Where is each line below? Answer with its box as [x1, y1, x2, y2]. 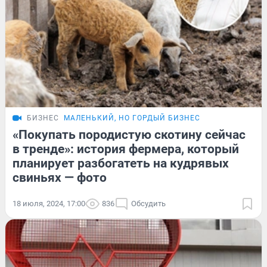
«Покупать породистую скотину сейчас [13, 128, 246, 142]
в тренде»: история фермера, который [13, 142, 239, 157]
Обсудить [131, 199, 166, 209]
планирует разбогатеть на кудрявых [13, 156, 229, 171]
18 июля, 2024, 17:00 [13, 199, 85, 209]
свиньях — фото [13, 170, 107, 185]
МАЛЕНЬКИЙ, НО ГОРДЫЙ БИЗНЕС [64, 114, 200, 123]
